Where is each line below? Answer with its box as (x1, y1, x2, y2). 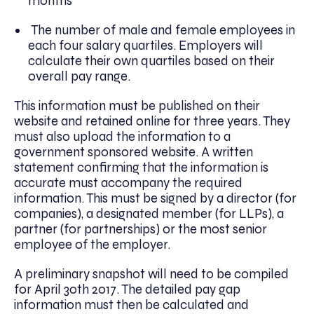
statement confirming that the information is (14, 160, 268, 176)
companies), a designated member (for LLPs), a (14, 206, 284, 222)
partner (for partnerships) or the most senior (14, 221, 267, 238)
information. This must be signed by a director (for (14, 191, 296, 207)
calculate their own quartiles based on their (28, 53, 275, 69)
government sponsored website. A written (14, 144, 253, 161)
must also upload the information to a (14, 129, 231, 145)
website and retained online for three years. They (14, 114, 290, 130)
